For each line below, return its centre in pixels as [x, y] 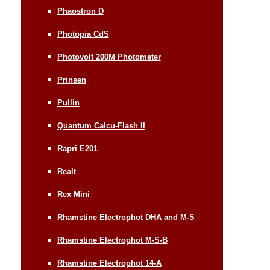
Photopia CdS [83, 34]
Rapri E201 [77, 148]
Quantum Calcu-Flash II [101, 125]
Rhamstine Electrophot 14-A [109, 263]
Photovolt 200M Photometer [109, 57]
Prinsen [71, 80]
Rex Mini [73, 194]
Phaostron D [80, 11]
